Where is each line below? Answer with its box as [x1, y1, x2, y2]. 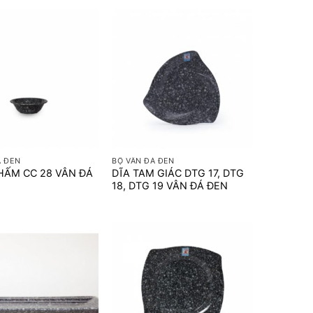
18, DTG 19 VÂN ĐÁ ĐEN [112, 180, 228, 192]
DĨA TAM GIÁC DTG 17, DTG [112, 167, 245, 180]
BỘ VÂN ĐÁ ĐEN [112, 156, 175, 166]
